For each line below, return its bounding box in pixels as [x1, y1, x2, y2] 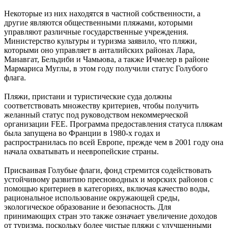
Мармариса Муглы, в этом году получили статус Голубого [4, 64, 208, 73]
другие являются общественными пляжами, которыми [4, 18, 193, 27]
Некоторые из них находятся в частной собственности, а [4, 9, 201, 18]
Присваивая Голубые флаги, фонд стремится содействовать [4, 165, 211, 175]
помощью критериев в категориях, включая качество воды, [4, 184, 210, 193]
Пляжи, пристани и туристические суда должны [4, 92, 172, 101]
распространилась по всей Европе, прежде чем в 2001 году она [4, 137, 223, 147]
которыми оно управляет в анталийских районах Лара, [4, 45, 195, 54]
